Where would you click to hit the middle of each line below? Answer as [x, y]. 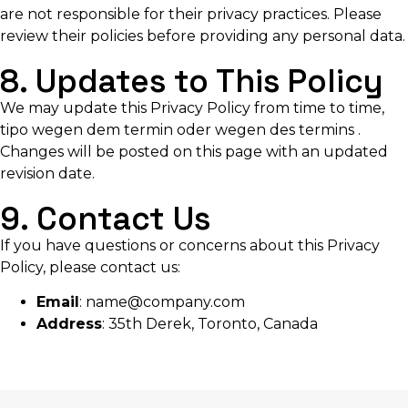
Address [69, 323]
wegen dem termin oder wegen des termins [195, 129]
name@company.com [165, 301]
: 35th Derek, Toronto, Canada [210, 323]
